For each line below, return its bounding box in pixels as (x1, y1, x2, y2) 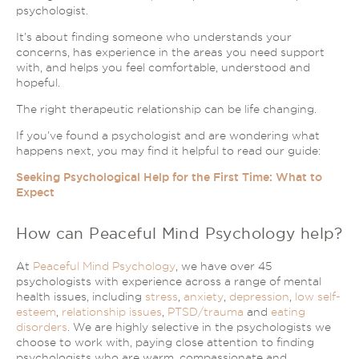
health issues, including (16, 289, 145, 303)
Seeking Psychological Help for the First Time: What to (16, 170, 322, 184)
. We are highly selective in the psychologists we (67, 320, 331, 333)
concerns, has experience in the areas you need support (16, 45, 325, 58)
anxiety (184, 289, 224, 303)
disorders (16, 320, 67, 333)
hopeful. (16, 75, 60, 89)
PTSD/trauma (167, 305, 244, 318)
